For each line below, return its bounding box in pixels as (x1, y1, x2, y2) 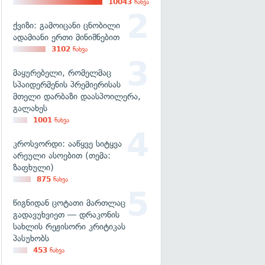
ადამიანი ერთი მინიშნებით (13, 32, 119, 43)
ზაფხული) (13, 162, 54, 173)
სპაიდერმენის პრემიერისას (13, 79, 121, 90)
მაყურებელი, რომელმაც (13, 67, 111, 78)
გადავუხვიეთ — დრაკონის (13, 209, 119, 220)
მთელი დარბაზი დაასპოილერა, (13, 91, 141, 102)
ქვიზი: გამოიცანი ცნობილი (13, 20, 120, 31)
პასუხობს (13, 233, 49, 244)
